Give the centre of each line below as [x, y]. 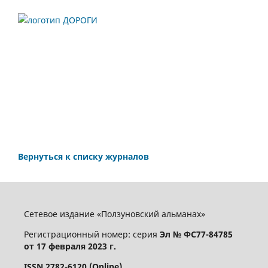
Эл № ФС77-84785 [196, 234]
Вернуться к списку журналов [83, 157]
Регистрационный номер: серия [92, 234]
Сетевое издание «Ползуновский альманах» [114, 214]
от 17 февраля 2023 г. [70, 246]
